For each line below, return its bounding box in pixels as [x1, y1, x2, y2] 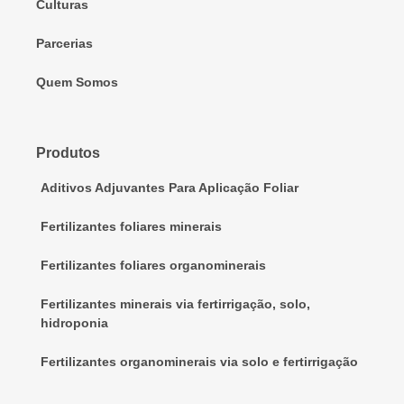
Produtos [36, 145, 100, 161]
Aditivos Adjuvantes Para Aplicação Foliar [41, 180, 298, 196]
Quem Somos [36, 75, 118, 90]
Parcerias [36, 36, 93, 51]
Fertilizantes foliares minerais [41, 219, 222, 234]
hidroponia [41, 316, 108, 331]
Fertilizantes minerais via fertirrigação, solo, [41, 297, 310, 312]
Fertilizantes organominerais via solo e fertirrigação [41, 354, 358, 370]
